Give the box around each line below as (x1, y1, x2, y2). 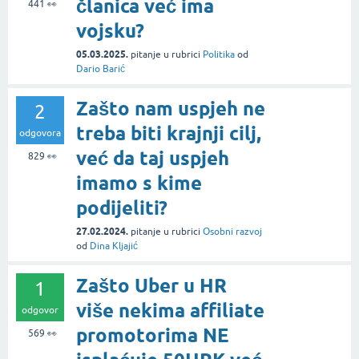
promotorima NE (76, 323, 229, 347)
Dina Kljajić (90, 240, 138, 252)
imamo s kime (76, 171, 202, 195)
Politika (203, 48, 235, 60)
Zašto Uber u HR (76, 273, 227, 297)
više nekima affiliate (76, 298, 264, 322)
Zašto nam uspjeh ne (76, 96, 265, 120)
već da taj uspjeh (76, 146, 229, 170)
